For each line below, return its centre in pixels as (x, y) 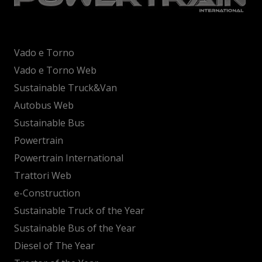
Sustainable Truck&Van (65, 87)
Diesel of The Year (54, 245)
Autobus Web (44, 105)
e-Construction (47, 193)
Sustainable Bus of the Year (75, 228)
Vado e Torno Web (55, 70)
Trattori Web (43, 175)
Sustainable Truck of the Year (79, 210)
